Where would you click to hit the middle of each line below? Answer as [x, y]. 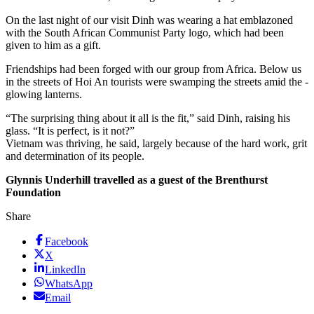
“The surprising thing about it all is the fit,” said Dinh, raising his [148, 118]
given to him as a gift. [53, 45]
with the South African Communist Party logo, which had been [145, 32]
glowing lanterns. [44, 94]
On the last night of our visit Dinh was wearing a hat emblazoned [149, 20]
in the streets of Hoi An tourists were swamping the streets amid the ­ [157, 81]
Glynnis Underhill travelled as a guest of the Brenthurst [137, 179]
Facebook [67, 241]
